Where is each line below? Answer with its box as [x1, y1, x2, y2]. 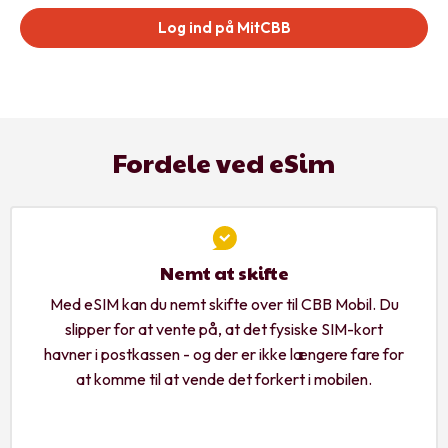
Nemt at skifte [159, 259, 289, 285]
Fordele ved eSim [113, 143, 335, 180]
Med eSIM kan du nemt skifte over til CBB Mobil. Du [49, 293, 399, 314]
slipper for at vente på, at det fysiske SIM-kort [65, 318, 383, 339]
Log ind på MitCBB [157, 17, 291, 37]
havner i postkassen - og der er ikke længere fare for [44, 343, 404, 364]
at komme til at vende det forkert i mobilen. [76, 368, 372, 389]
